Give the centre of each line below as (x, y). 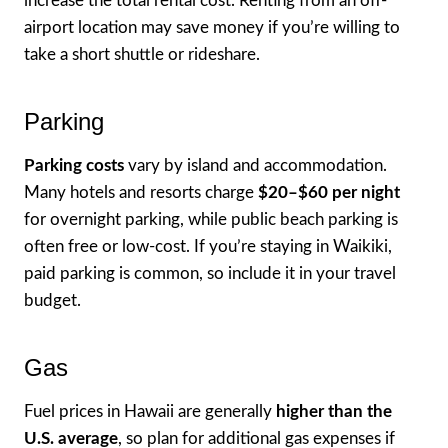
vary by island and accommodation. (255, 165)
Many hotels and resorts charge (141, 192)
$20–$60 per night (329, 192)
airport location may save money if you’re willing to (212, 27)
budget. (52, 300)
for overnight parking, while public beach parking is (211, 219)
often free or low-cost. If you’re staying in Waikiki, (208, 246)
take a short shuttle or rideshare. (142, 54)
